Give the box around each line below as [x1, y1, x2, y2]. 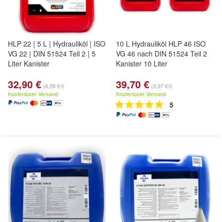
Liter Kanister [8, 58, 50, 68]
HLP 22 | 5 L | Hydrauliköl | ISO [8, 39, 106, 49]
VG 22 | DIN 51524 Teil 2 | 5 [8, 49, 96, 58]
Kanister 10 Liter [116, 58, 167, 68]
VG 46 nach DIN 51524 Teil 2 [116, 49, 207, 58]
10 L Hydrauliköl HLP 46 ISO [116, 39, 206, 49]
